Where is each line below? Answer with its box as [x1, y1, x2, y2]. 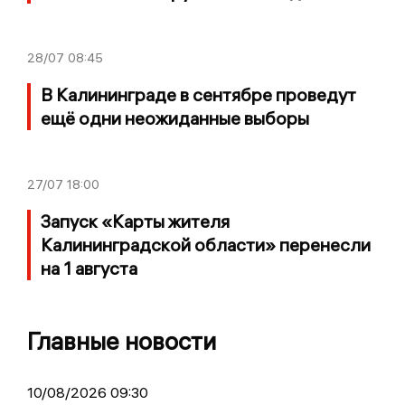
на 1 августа [41, 256, 137, 279]
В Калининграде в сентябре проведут [41, 82, 356, 106]
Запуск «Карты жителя [41, 209, 230, 232]
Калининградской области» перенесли [41, 232, 371, 256]
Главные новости [27, 325, 216, 356]
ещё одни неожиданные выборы [41, 106, 309, 129]
